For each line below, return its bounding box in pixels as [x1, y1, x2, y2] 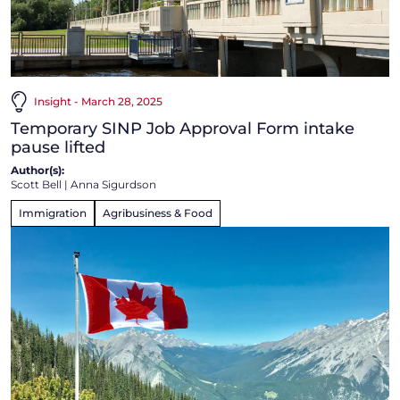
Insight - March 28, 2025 [34, 94, 162, 108]
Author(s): [11, 162, 64, 177]
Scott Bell [11, 177, 62, 191]
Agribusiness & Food [103, 205, 212, 220]
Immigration [19, 205, 87, 220]
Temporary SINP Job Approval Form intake [11, 118, 354, 138]
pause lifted [11, 137, 105, 157]
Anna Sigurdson [71, 177, 156, 191]
